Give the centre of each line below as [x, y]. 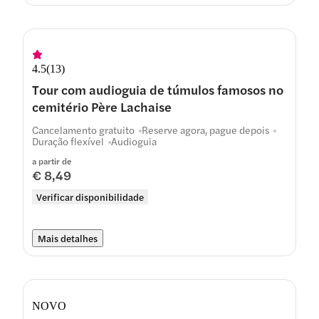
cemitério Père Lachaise [102, 106]
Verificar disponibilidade [90, 197]
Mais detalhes [68, 238]
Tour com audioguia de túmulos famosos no [158, 89]
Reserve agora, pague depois [205, 130]
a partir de [52, 161]
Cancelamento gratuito [83, 130]
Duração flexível [68, 141]
